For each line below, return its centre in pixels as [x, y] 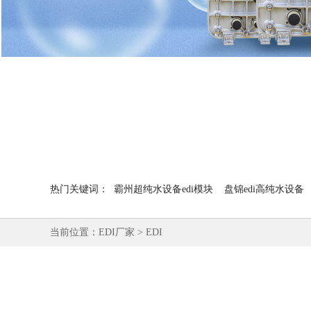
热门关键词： [79, 189]
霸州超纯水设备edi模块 [163, 189]
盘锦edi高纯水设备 [264, 189]
